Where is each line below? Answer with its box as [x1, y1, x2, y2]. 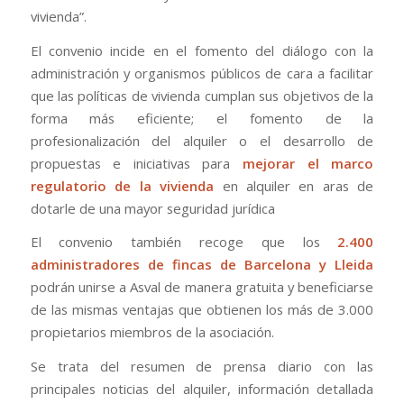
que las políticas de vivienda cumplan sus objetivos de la [30, 86, 374, 105]
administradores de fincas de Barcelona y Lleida [30, 255, 374, 274]
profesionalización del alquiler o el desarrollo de [30, 131, 374, 150]
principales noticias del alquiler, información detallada [30, 379, 374, 398]
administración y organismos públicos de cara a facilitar [30, 63, 374, 82]
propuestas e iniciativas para [30, 153, 243, 172]
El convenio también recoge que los [30, 233, 338, 252]
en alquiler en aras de [214, 176, 374, 195]
